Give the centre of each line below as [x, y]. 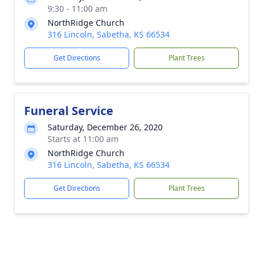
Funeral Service [69, 111]
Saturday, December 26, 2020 [105, 127]
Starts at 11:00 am [83, 139]
